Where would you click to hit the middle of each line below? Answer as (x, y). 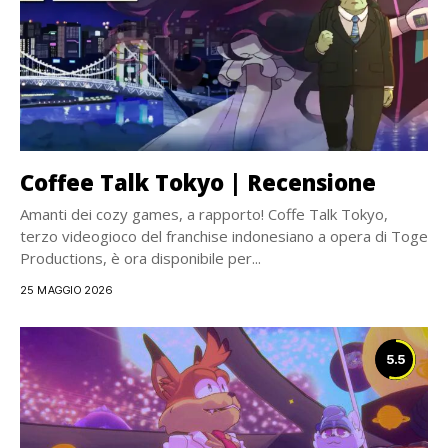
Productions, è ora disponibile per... (140, 258)
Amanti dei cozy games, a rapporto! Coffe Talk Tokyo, (204, 214)
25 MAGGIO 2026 (66, 290)
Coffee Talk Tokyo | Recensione (198, 182)
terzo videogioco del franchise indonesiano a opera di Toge (224, 236)
